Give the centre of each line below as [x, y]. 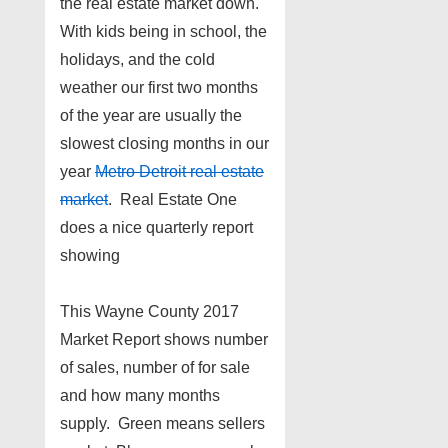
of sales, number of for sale [155, 368]
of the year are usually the [151, 116]
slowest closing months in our [164, 144]
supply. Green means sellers [162, 424]
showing [90, 256]
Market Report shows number [164, 340]
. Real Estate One [172, 200]
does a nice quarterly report [156, 228]
